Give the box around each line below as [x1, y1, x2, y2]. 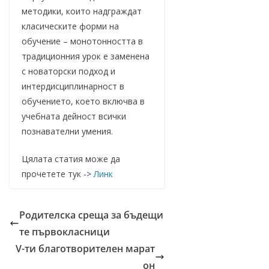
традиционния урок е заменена [22, 50, 150, 62]
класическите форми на [22, 20, 119, 32]
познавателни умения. [22, 125, 113, 138]
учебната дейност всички [22, 110, 126, 122]
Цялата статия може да [22, 153, 120, 165]
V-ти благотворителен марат [15, 242, 155, 256]
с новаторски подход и [22, 65, 115, 77]
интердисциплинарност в [22, 80, 124, 92]
